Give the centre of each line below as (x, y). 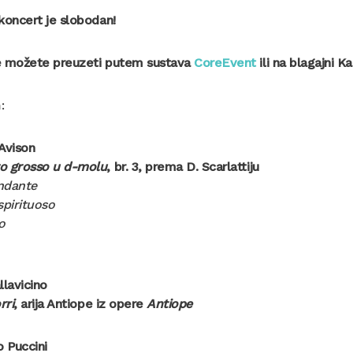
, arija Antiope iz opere (80, 304)
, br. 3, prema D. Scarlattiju (183, 167)
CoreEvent (225, 63)
